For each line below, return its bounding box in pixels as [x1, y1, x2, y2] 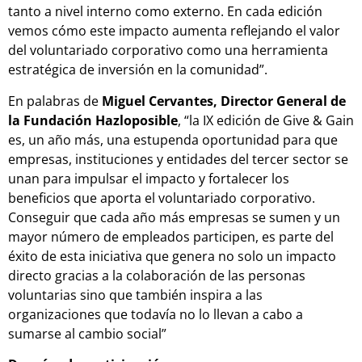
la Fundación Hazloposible [8, 111, 178, 129]
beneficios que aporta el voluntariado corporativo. [8, 188, 315, 207]
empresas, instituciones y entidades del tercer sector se [8, 149, 348, 168]
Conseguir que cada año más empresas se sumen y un [8, 208, 340, 226]
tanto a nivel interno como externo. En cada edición [8, 2, 322, 21]
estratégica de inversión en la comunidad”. [8, 61, 267, 79]
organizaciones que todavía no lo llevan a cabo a [8, 305, 303, 323]
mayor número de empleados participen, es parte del [8, 227, 334, 246]
